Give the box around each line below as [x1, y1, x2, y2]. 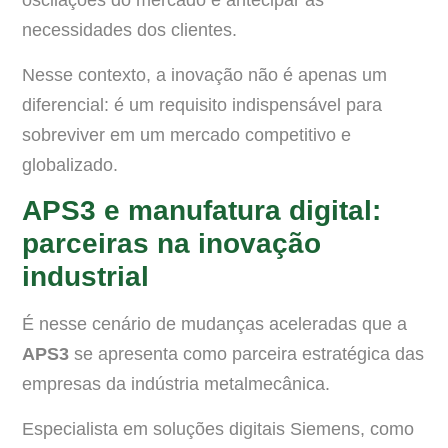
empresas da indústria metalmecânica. [22, 374, 330, 395]
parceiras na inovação [22, 228, 321, 260]
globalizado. [22, 154, 118, 175]
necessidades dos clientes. [22, 20, 237, 41]
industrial [22, 261, 149, 293]
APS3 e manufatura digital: [22, 195, 381, 227]
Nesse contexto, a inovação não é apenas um [22, 64, 387, 85]
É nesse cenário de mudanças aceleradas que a [22, 314, 407, 335]
